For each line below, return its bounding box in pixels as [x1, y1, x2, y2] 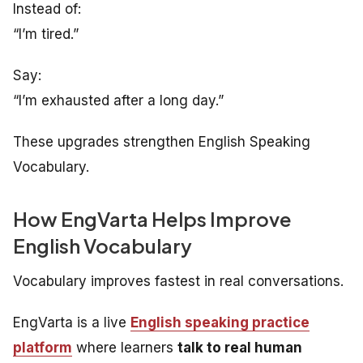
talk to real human [177, 339, 302, 356]
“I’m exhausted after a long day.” [13, 92, 224, 109]
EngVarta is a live [13, 314, 130, 331]
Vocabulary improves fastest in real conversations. [13, 272, 344, 289]
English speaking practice [130, 314, 310, 331]
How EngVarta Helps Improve [13, 206, 292, 231]
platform [13, 339, 72, 356]
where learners [72, 339, 177, 356]
